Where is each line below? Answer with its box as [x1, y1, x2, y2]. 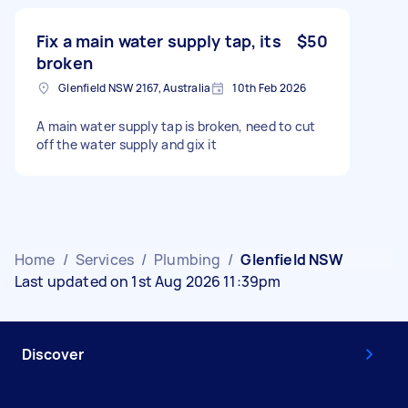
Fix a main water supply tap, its [36, 29, 281, 52]
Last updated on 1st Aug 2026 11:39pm [15, 270, 281, 291]
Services [75, 249, 134, 270]
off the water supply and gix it [36, 135, 217, 153]
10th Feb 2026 [232, 79, 307, 96]
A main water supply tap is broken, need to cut [36, 117, 316, 135]
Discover [22, 343, 84, 364]
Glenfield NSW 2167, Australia [58, 79, 211, 96]
